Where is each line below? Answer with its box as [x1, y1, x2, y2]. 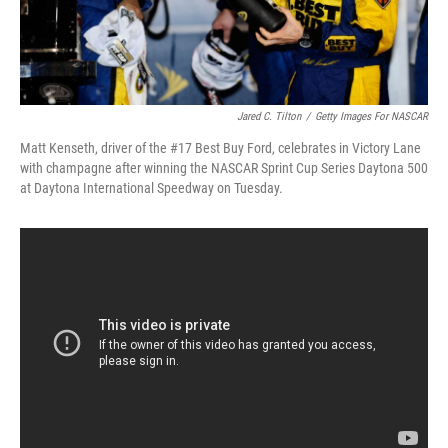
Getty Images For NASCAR [315, 110, 428, 124]
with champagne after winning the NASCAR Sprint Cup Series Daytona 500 [20, 160, 428, 177]
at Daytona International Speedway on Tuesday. [20, 180, 283, 197]
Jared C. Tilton [237, 110, 301, 124]
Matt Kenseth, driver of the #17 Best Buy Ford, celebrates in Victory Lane [20, 140, 421, 157]
